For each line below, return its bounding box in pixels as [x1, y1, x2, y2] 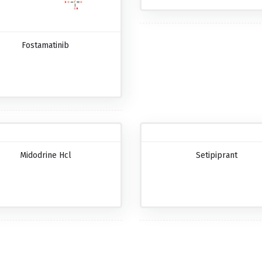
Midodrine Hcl [19, 150, 71, 160]
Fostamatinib [22, 40, 70, 50]
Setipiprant [195, 150, 237, 160]
